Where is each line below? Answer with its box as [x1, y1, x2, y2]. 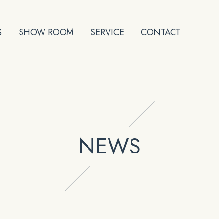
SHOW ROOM [18, 25, 74, 39]
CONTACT [140, 25, 180, 39]
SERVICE [90, 25, 124, 39]
